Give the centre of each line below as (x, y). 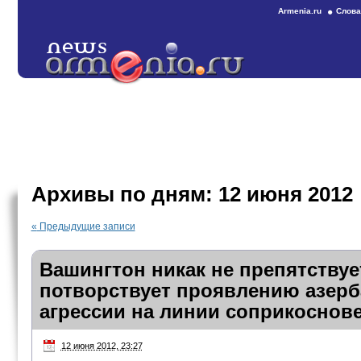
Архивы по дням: (124, 194)
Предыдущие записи (86, 226)
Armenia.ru (300, 11)
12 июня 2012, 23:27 (102, 346)
